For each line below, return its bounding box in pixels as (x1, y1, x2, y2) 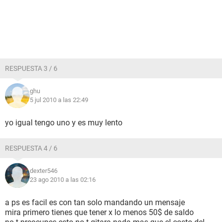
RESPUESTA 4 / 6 (5, 144, 57, 152)
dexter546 (30, 167, 57, 174)
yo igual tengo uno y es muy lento (5, 118, 122, 127)
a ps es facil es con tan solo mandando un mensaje (5, 198, 185, 207)
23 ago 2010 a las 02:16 (30, 176, 96, 183)
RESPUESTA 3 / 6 (5, 64, 57, 72)
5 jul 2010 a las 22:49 (30, 96, 88, 104)
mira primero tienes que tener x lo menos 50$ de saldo (5, 208, 194, 217)
